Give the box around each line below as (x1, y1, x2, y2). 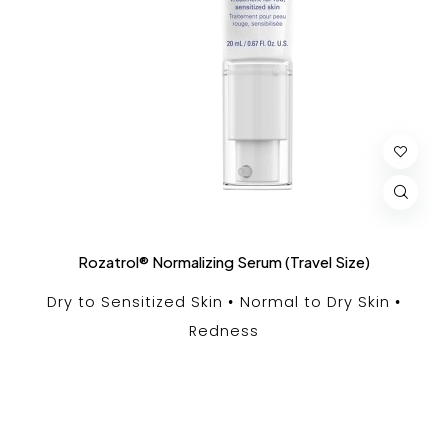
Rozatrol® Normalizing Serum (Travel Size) (78, 251, 370, 271)
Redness (189, 320, 259, 341)
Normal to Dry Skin (240, 291, 390, 312)
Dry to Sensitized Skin (47, 291, 223, 312)
